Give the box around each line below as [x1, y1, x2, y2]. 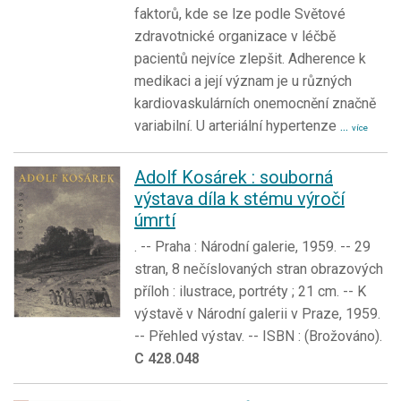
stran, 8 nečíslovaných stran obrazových [134, 260, 383, 277]
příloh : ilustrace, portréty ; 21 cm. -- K [134, 282, 366, 300]
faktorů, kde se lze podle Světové [134, 4, 346, 22]
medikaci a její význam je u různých [134, 72, 352, 90]
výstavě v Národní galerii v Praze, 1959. [134, 304, 380, 322]
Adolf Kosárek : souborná [134, 166, 333, 188]
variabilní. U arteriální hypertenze [134, 116, 340, 134]
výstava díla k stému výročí [134, 187, 345, 209]
